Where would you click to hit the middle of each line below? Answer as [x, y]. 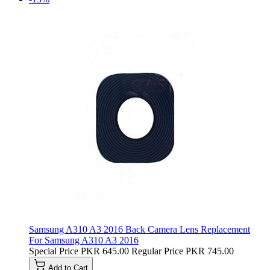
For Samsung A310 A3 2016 [84, 240]
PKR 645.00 [105, 251]
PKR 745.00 [210, 251]
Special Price [54, 251]
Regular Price [157, 251]
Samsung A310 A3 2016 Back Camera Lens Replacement [140, 229]
